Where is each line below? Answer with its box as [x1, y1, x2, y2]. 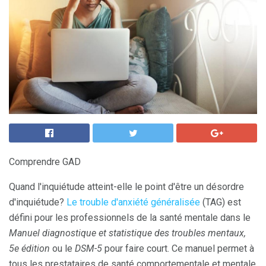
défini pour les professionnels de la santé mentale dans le [9, 212, 251, 223]
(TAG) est [200, 197, 241, 208]
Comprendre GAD [9, 156, 81, 167]
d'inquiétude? [9, 197, 66, 208]
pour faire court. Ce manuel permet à [102, 243, 254, 254]
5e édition [9, 243, 50, 254]
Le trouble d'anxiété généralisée [66, 197, 200, 208]
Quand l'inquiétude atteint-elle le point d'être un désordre [9, 181, 244, 192]
